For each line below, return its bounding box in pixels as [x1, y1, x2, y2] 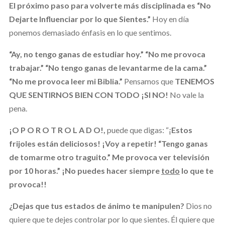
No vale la [169, 89, 204, 99]
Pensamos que [124, 76, 175, 86]
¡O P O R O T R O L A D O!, [9, 125, 105, 135]
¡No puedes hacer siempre [61, 165, 161, 175]
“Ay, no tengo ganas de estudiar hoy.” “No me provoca [9, 49, 205, 59]
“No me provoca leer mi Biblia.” [9, 76, 124, 86]
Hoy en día [152, 14, 189, 24]
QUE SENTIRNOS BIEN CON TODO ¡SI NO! [9, 89, 170, 99]
